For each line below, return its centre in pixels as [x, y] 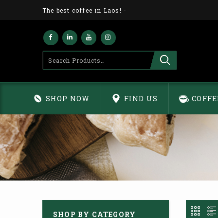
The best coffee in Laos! [82, 10]
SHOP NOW [68, 98]
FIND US [141, 98]
